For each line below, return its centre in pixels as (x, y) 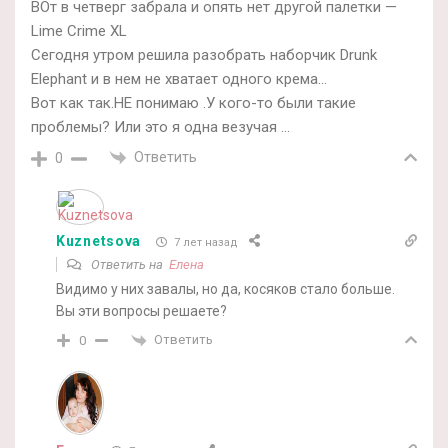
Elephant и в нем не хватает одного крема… (179, 78)
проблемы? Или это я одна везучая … (160, 126)
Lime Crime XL (79, 30)
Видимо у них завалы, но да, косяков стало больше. (225, 289)
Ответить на (128, 264)
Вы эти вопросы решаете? (141, 311)
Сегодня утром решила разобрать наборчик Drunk (204, 54)
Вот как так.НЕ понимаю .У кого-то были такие (193, 102)
